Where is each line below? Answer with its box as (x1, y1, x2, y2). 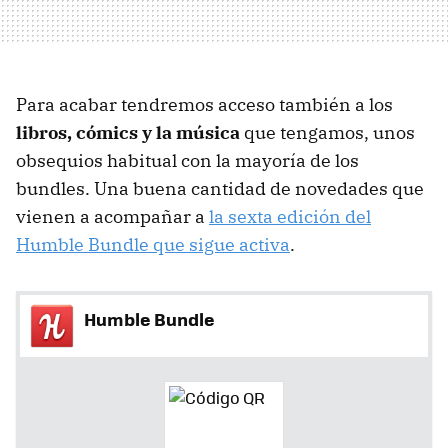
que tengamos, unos (240, 120, 415, 144)
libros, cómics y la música (16, 120, 240, 144)
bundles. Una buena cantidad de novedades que (16, 176, 424, 200)
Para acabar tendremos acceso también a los (16, 92, 393, 116)
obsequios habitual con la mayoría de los (16, 148, 359, 172)
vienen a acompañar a (16, 204, 209, 228)
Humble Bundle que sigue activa (16, 232, 290, 256)
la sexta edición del (209, 204, 371, 228)
